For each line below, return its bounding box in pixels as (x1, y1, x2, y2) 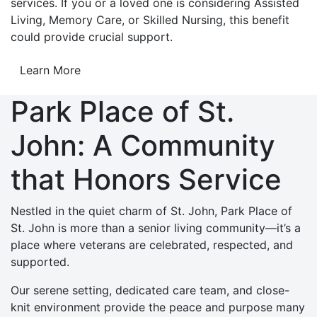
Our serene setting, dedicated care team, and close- (11, 283, 289, 297)
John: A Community (11, 128, 275, 163)
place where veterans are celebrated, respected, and (11, 238, 293, 252)
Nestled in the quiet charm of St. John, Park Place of (11, 204, 292, 218)
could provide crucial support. (11, 30, 173, 44)
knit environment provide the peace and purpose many (11, 300, 305, 314)
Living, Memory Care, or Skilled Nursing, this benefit (11, 13, 289, 27)
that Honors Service (11, 162, 282, 197)
